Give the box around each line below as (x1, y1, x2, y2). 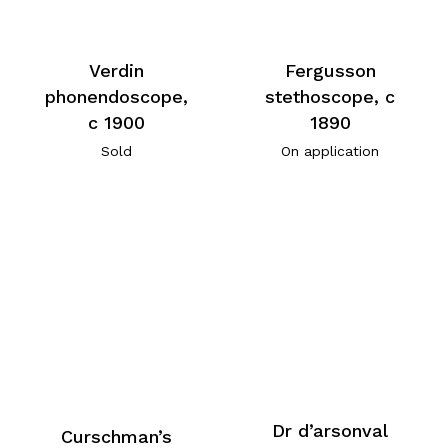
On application (281, 142, 380, 159)
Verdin (88, 59, 144, 81)
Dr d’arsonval (272, 420, 389, 442)
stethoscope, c (265, 85, 396, 107)
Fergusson (284, 59, 376, 81)
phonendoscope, (44, 85, 188, 107)
